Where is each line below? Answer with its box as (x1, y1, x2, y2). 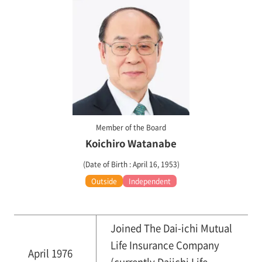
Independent (129, 175, 171, 186)
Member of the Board (96, 122, 166, 132)
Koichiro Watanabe (85, 136, 177, 150)
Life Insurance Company (110, 238, 219, 253)
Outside (91, 175, 117, 186)
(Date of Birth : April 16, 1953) (82, 158, 180, 169)
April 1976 (27, 246, 73, 261)
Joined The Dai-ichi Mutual (110, 221, 232, 236)
